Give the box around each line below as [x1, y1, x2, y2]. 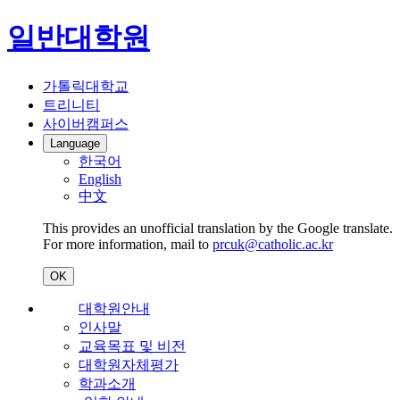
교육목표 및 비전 [79, 337, 186, 354]
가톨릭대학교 [43, 78, 129, 94]
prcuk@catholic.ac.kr [212, 236, 333, 252]
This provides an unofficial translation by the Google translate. [43, 220, 393, 236]
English [79, 171, 121, 187]
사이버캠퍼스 [43, 115, 129, 131]
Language [50, 136, 100, 150]
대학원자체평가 [79, 356, 179, 372]
